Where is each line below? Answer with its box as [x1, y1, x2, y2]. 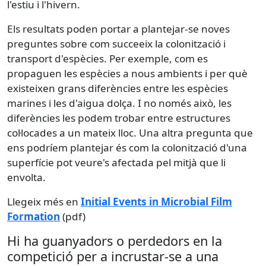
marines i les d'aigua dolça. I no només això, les [7, 96, 232, 110]
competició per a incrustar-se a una [7, 247, 218, 265]
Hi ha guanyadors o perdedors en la [7, 232, 222, 249]
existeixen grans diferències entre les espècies [7, 81, 228, 95]
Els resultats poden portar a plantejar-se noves [7, 21, 230, 36]
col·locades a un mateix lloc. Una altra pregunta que [7, 125, 253, 140]
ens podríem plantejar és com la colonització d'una [7, 140, 247, 154]
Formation [7, 209, 60, 223]
